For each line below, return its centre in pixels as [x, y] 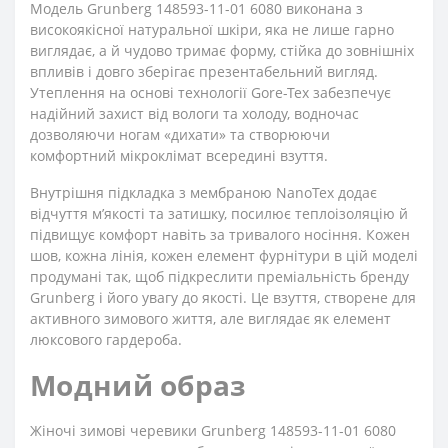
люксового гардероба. [106, 339]
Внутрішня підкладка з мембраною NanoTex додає [203, 192]
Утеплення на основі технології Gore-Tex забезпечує [210, 92]
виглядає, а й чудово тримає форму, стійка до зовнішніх [222, 50]
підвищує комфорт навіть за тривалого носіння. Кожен [220, 234]
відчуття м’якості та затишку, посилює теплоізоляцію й [219, 213]
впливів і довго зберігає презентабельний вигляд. [204, 71]
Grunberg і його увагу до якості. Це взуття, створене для [223, 297]
